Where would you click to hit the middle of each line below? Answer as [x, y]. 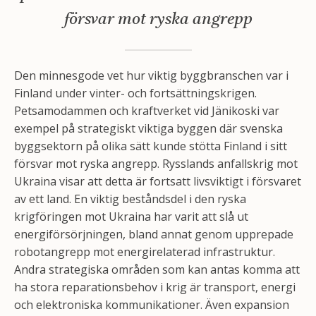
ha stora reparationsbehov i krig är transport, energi [155, 287]
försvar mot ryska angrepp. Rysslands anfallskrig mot [156, 164]
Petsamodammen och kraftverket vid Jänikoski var [147, 111]
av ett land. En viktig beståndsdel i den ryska [130, 199]
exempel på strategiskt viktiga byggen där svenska [148, 128]
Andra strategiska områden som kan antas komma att [157, 269]
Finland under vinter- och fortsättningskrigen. [135, 93]
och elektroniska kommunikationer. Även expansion [152, 305]
